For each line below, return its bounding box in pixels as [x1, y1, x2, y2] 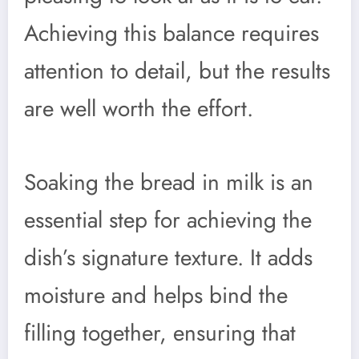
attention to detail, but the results [24, 54, 330, 88]
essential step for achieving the [24, 203, 312, 236]
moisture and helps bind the [24, 278, 288, 312]
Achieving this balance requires [24, 17, 319, 50]
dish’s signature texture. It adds [24, 240, 313, 274]
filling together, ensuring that [24, 316, 296, 349]
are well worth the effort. [24, 92, 253, 126]
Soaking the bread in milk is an [24, 165, 313, 199]
